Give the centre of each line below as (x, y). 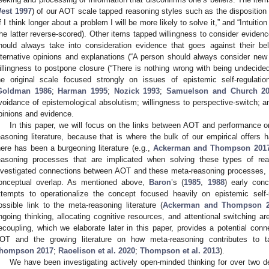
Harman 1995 (83, 91)
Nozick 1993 (137, 91)
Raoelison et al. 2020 (97, 250)
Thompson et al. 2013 (180, 250)
